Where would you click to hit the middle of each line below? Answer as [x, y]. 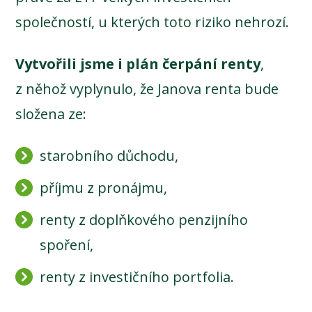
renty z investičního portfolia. [137, 276]
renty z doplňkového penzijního [144, 219]
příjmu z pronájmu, [104, 187]
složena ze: [51, 114]
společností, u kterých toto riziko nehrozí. [153, 22]
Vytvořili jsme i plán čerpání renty [138, 63]
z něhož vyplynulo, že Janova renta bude [147, 88]
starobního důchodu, [109, 155]
